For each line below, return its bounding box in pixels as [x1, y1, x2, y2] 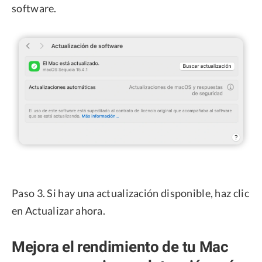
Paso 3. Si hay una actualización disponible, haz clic [12, 187, 249, 200]
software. [12, 1, 57, 15]
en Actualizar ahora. [12, 204, 106, 218]
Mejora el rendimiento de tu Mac [12, 237, 229, 256]
